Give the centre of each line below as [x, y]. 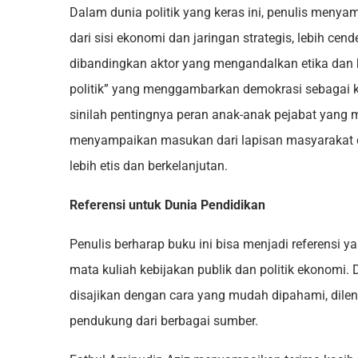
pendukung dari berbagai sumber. [164, 321]
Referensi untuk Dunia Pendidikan [167, 205]
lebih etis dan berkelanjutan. [149, 166]
